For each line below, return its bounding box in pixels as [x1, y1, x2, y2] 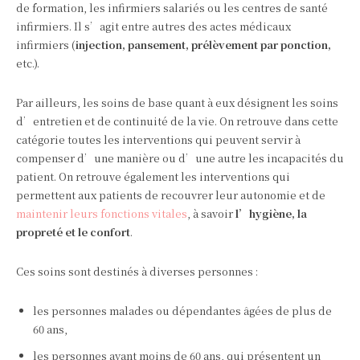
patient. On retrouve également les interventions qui [16, 169, 290, 185]
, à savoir [187, 206, 235, 222]
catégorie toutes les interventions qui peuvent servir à [16, 132, 301, 148]
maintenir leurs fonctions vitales [16, 206, 187, 222]
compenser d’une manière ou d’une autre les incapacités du [16, 150, 344, 166]
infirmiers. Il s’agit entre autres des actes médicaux [16, 18, 291, 35]
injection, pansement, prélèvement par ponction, [76, 37, 331, 53]
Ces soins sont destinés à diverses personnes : [16, 264, 258, 280]
